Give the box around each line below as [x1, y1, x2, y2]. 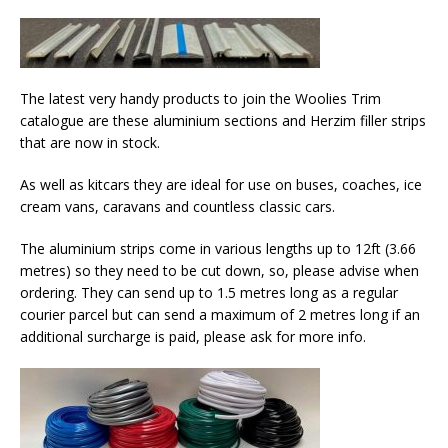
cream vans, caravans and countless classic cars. [20, 197, 335, 216]
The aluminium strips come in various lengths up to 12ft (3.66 [20, 239, 416, 258]
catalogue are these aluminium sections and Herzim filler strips [20, 111, 426, 130]
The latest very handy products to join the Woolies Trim [20, 89, 381, 108]
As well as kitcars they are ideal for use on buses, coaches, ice [20, 175, 422, 194]
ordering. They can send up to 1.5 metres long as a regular [20, 283, 398, 302]
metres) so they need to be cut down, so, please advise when [20, 261, 419, 280]
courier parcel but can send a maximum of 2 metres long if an [20, 305, 420, 324]
